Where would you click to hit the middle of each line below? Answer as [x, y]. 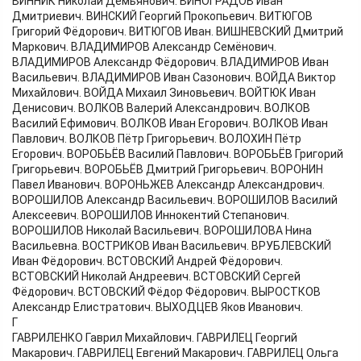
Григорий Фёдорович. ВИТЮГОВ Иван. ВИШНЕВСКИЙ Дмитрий [178, 32]
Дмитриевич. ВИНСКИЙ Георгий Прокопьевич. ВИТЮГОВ [162, 17]
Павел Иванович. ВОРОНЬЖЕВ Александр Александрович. [168, 185]
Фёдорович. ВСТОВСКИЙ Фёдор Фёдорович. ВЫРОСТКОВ [166, 292]
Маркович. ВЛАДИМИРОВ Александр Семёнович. [144, 47]
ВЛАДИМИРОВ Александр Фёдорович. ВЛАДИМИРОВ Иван [170, 62]
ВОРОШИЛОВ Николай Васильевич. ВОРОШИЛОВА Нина [162, 231]
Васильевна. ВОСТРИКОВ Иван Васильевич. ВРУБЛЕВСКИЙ [172, 246]
